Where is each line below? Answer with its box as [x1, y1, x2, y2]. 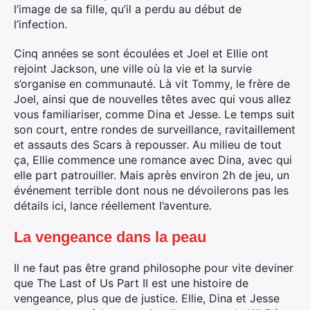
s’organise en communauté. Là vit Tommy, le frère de [14, 76, 290, 91]
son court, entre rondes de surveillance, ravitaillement [14, 122, 295, 136]
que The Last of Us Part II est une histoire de [14, 275, 248, 290]
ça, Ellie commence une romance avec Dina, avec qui [14, 152, 292, 167]
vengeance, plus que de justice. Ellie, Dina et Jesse [14, 291, 280, 305]
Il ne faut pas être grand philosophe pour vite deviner [14, 260, 293, 275]
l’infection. [14, 17, 67, 31]
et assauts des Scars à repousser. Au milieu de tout [14, 137, 282, 152]
